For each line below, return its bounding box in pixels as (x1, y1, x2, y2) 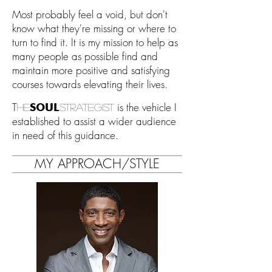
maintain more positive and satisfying (12, 63, 170, 78)
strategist (59, 102, 114, 113)
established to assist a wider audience (12, 114, 176, 129)
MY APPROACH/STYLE (35, 155, 160, 172)
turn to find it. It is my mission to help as (12, 35, 178, 50)
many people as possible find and (12, 49, 158, 64)
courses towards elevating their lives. (12, 77, 168, 92)
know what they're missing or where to (12, 21, 176, 36)
